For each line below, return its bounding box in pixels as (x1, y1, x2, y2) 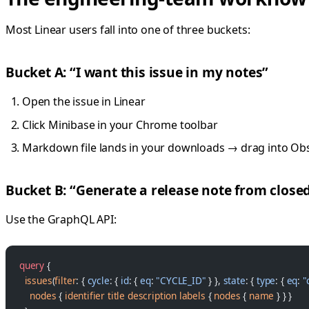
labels (177, 289, 206, 303)
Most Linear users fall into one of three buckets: (6, 22, 250, 38)
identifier (64, 289, 106, 303)
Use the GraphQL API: (6, 212, 117, 228)
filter (54, 274, 77, 288)
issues (19, 274, 52, 288)
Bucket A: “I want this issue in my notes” (6, 63, 269, 82)
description (125, 289, 177, 303)
